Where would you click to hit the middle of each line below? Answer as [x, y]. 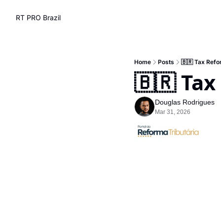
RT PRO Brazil [38, 18]
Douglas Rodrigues [185, 102]
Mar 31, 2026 [173, 112]
